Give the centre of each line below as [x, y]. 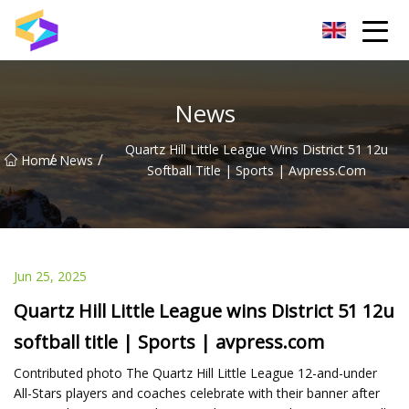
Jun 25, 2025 [50, 276]
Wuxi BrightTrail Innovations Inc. [151, 30]
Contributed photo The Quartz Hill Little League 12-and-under [195, 372]
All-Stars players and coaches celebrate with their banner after [197, 393]
